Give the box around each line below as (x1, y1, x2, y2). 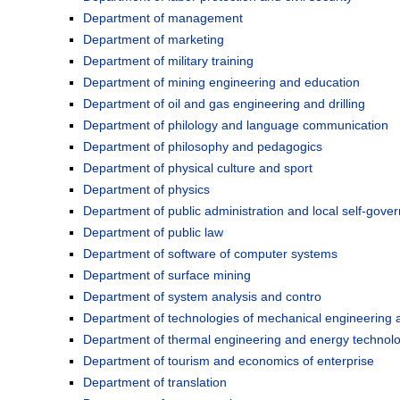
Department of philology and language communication (83, 118, 388, 133)
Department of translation (83, 375, 227, 390)
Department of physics (83, 182, 210, 197)
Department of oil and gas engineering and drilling (83, 96, 365, 112)
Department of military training (83, 54, 254, 69)
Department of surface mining (83, 268, 251, 283)
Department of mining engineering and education (83, 75, 360, 90)
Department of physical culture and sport (83, 161, 312, 176)
